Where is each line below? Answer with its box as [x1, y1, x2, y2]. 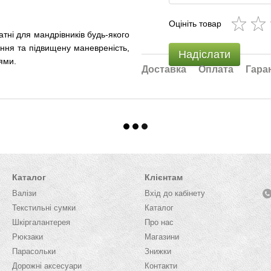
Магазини [145, 232, 179, 241]
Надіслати [178, 48, 230, 61]
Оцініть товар [169, 19, 221, 29]
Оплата [198, 64, 233, 75]
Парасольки [12, 247, 56, 256]
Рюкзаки [12, 232, 43, 241]
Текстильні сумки [12, 203, 76, 212]
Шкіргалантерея [12, 218, 70, 227]
